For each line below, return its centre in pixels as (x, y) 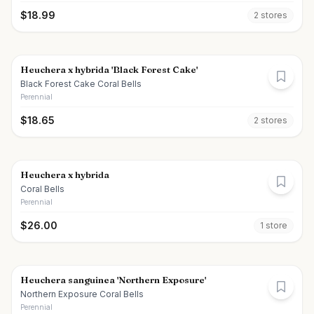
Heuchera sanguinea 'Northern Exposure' (113, 280)
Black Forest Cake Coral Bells (81, 84)
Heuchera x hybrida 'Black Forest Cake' (109, 69)
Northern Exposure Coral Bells (82, 294)
